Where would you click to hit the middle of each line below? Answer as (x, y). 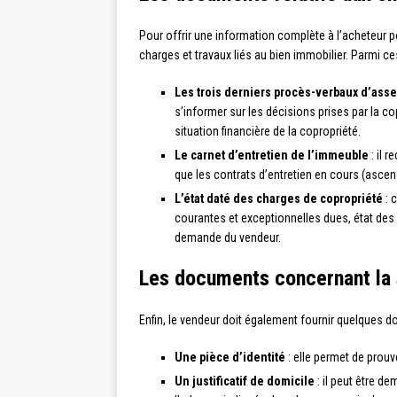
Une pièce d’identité (230, 358)
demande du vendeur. (228, 238)
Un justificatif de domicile (245, 381)
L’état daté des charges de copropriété (279, 199)
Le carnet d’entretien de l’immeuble (272, 156)
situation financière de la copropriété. (268, 132)
